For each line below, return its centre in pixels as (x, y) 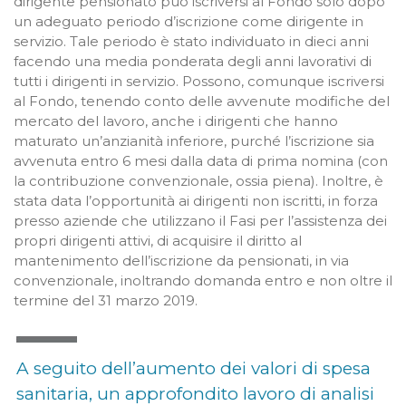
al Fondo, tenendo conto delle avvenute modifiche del (202, 101)
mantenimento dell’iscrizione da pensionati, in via (181, 260)
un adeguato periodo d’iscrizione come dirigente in (188, 21)
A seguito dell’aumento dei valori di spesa (193, 368)
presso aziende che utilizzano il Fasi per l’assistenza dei (200, 220)
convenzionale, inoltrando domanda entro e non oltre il (203, 280)
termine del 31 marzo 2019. (106, 300)
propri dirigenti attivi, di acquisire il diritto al (158, 240)
